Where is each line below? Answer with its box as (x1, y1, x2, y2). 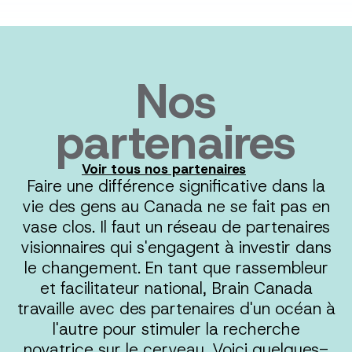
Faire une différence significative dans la (27, 175, 325, 198)
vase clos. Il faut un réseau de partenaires (22, 216, 330, 239)
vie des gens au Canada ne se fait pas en (22, 196, 330, 218)
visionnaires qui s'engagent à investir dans (20, 236, 332, 259)
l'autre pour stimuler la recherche (52, 318, 300, 341)
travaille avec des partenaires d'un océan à (16, 298, 335, 321)
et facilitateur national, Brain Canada (39, 277, 313, 300)
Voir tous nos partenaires (82, 160, 246, 178)
